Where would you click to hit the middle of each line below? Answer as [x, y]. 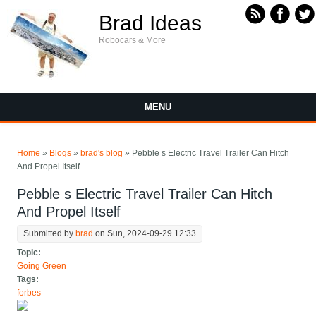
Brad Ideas [150, 23]
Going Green [42, 266]
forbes [29, 293]
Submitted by [50, 234]
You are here [51, 143]
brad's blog [102, 153]
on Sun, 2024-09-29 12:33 [145, 234]
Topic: [30, 253]
